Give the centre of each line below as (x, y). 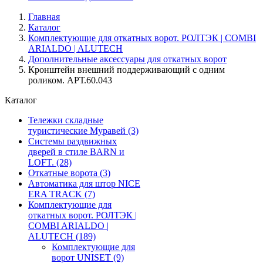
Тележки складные (66, 120)
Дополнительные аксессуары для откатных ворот (127, 59)
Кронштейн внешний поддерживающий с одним (127, 70)
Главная (44, 17)
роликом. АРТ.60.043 (70, 80)
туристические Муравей (78, 131)
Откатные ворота (64, 173)
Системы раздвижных (73, 141)
